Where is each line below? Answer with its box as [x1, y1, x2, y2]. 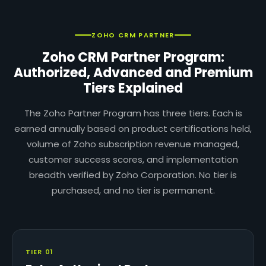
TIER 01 [26, 247, 53, 256]
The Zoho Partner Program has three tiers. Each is [24, 107, 242, 119]
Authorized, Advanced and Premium [13, 64, 253, 82]
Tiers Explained [83, 79, 183, 97]
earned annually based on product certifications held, [14, 122, 252, 135]
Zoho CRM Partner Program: [42, 48, 224, 66]
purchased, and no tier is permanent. [51, 184, 215, 197]
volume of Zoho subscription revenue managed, [27, 138, 239, 150]
